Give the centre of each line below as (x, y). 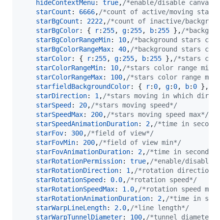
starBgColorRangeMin (73, 40)
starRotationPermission (79, 161)
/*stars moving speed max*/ (158, 114)
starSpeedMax (59, 114)
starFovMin (55, 142)
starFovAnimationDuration (83, 151)
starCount (54, 12)
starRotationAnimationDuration (93, 198)
